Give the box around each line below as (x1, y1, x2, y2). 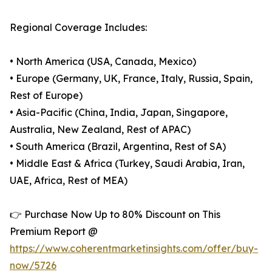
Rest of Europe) (10, 89, 83, 102)
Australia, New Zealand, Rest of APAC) (10, 123, 191, 136)
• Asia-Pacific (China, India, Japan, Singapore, (10, 106, 228, 119)
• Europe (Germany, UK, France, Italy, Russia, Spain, (10, 72, 253, 85)
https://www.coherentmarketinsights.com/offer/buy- (10, 242, 258, 255)
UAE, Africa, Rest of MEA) (10, 174, 127, 187)
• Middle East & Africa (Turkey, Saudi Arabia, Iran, (10, 157, 245, 170)
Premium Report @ (10, 225, 98, 238)
